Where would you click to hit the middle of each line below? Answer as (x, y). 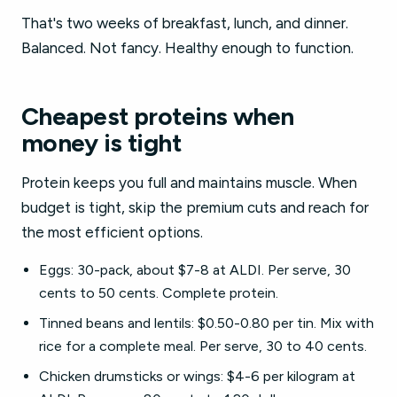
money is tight (101, 143)
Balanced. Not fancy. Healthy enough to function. (187, 48)
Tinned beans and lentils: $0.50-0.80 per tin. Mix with (206, 323)
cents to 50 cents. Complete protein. (159, 293)
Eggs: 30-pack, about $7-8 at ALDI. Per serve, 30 (195, 270)
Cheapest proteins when (158, 116)
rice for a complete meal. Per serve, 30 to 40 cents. (203, 346)
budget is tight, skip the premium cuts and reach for (195, 207)
